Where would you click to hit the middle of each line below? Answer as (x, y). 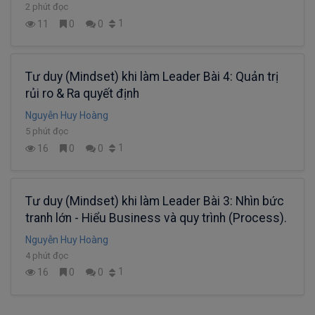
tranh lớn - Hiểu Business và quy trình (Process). (156, 218)
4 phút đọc (47, 255)
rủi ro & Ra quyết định (82, 94)
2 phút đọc (47, 7)
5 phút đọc (47, 131)
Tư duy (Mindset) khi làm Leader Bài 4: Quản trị (152, 77)
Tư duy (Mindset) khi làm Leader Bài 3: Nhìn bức (155, 201)
